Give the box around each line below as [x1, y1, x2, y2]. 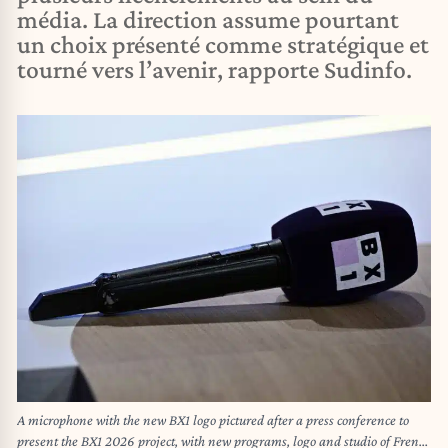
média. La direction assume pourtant [17, 5, 399, 34]
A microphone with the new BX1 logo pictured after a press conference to [17, 412, 409, 429]
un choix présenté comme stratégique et [17, 30, 429, 59]
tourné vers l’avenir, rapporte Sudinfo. [17, 55, 412, 84]
